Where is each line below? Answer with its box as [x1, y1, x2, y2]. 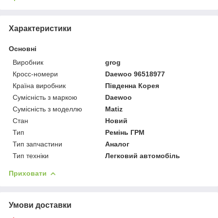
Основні [9, 44, 36, 53]
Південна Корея [105, 81, 160, 90]
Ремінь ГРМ [105, 128, 145, 136]
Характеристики [9, 24, 72, 33]
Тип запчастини [13, 140, 62, 148]
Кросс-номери [13, 70, 58, 78]
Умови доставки [9, 200, 72, 209]
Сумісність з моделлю [13, 105, 82, 113]
